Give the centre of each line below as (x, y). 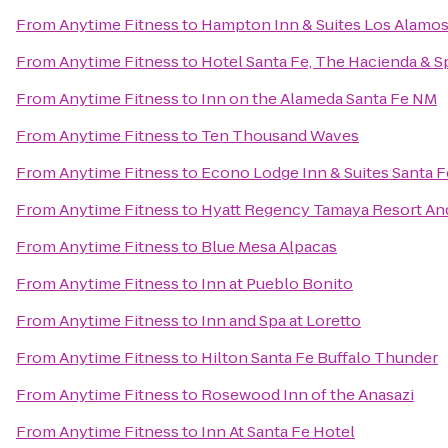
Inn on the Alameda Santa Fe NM (319, 98)
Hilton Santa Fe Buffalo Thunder (319, 357)
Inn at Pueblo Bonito (277, 283)
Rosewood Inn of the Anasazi (307, 394)
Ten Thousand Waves (280, 135)
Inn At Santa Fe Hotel (278, 431)
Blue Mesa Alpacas (269, 246)
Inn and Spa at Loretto (281, 320)
